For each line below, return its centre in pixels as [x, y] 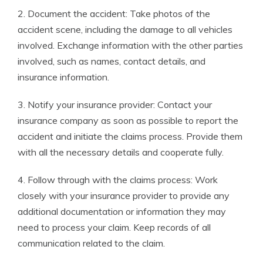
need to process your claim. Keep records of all [114, 227]
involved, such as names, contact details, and [112, 61]
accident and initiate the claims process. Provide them [130, 136]
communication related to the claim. [91, 243]
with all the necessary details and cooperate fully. [121, 152]
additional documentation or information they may [122, 212]
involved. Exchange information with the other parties [130, 45]
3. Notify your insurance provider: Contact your [115, 105]
